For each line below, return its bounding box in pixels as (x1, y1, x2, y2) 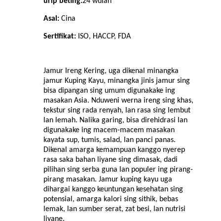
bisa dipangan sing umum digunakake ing (43, 86, 175, 95)
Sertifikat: (43, 32, 76, 40)
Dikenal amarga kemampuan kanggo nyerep (43, 146, 185, 154)
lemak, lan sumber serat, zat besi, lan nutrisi (43, 205, 185, 213)
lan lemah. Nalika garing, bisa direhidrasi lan (43, 116, 187, 124)
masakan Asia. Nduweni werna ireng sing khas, (43, 96, 193, 105)
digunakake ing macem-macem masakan (43, 126, 175, 134)
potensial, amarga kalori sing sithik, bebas (43, 195, 178, 203)
